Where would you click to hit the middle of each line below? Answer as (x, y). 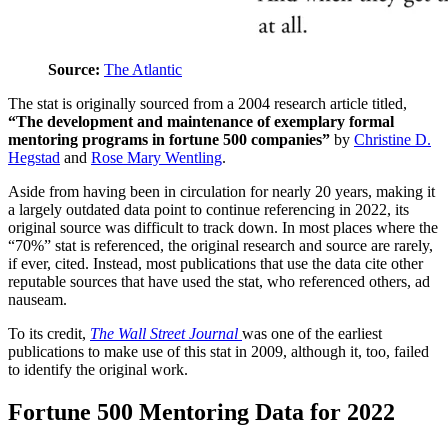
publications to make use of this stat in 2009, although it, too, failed (218, 351)
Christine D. (392, 139)
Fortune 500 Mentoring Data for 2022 (201, 411)
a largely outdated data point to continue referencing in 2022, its (208, 209)
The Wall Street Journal (164, 333)
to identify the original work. (98, 369)
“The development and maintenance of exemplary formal (201, 121)
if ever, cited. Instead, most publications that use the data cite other (215, 263)
